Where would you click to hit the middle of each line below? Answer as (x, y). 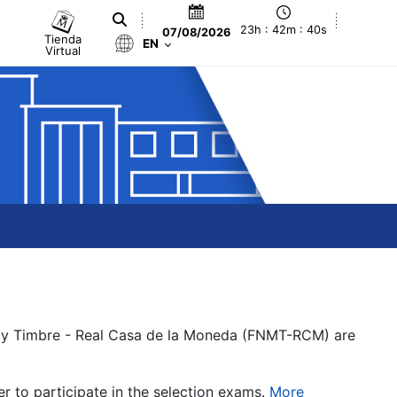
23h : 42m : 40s (284, 30)
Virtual (63, 50)
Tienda (63, 39)
